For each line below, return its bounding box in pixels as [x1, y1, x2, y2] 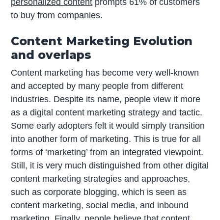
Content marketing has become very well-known [11, 68, 199, 78]
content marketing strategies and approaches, [11, 174, 191, 184]
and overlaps [11, 48, 92, 62]
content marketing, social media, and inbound [11, 200, 189, 211]
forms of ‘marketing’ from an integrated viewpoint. [11, 147, 204, 158]
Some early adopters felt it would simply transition [11, 121, 205, 131]
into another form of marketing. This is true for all [11, 134, 201, 144]
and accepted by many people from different [11, 81, 184, 91]
